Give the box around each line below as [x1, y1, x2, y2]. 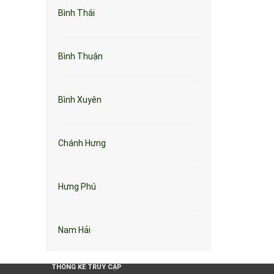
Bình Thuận [58, 51, 103, 61]
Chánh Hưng [58, 138, 106, 148]
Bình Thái [58, 8, 95, 18]
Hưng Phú [58, 182, 96, 191]
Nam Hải [58, 225, 91, 235]
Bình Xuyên [58, 95, 102, 105]
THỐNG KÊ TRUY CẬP [51, 263, 122, 271]
